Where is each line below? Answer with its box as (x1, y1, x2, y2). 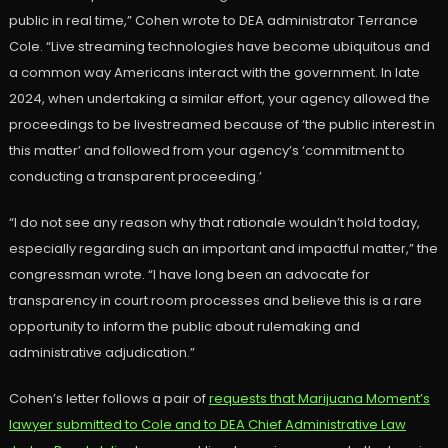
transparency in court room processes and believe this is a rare (8, 291, 422, 311)
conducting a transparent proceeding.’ (8, 167, 262, 187)
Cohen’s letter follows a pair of (8, 389, 209, 409)
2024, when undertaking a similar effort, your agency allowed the (8, 89, 430, 109)
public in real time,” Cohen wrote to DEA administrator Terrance (8, 11, 418, 31)
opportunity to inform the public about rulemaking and (8, 317, 360, 337)
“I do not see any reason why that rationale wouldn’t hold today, (8, 213, 420, 233)
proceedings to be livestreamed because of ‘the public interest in (8, 115, 435, 135)
